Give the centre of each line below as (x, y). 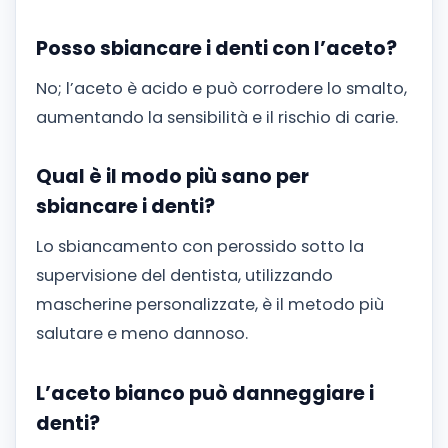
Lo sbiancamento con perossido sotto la (200, 246)
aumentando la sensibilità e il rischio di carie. (217, 117)
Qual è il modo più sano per (172, 177)
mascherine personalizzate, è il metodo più (210, 304)
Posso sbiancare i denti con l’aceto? (216, 49)
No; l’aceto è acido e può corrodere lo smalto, (221, 88)
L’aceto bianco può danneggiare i (205, 393)
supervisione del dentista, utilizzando (184, 275)
